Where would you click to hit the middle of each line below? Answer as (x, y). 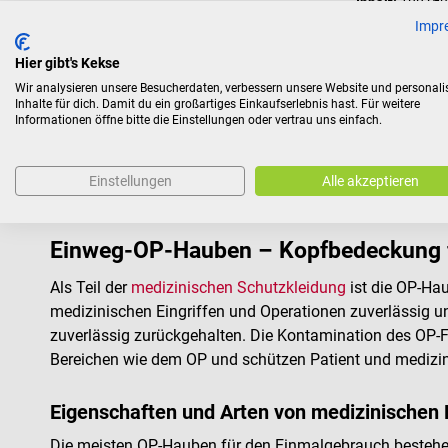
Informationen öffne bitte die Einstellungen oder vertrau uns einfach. (198, 120)
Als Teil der (90, 287)
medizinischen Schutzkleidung (238, 287)
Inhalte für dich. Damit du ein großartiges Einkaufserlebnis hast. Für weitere (217, 104)
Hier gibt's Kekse (67, 63)
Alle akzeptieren (370, 181)
